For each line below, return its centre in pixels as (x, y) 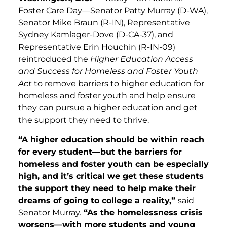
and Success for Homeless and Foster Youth (108, 71)
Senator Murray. (50, 212)
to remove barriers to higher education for (118, 84)
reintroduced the (54, 59)
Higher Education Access (142, 59)
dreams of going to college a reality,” (98, 200)
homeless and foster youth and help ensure (107, 96)
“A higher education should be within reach (111, 139)
